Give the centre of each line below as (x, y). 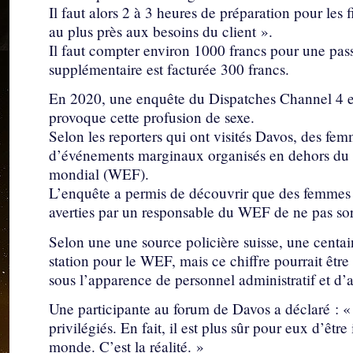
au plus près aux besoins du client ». (161, 31)
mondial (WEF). (99, 174)
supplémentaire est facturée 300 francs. (169, 69)
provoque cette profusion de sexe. (152, 117)
